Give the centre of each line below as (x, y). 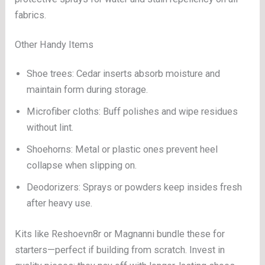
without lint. (50, 128)
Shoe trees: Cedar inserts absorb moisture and (124, 74)
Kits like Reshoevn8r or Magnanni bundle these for (120, 234)
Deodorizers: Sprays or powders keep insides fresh (135, 188)
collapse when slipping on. (82, 166)
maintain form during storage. (88, 90)
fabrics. (31, 15)
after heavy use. (60, 203)
